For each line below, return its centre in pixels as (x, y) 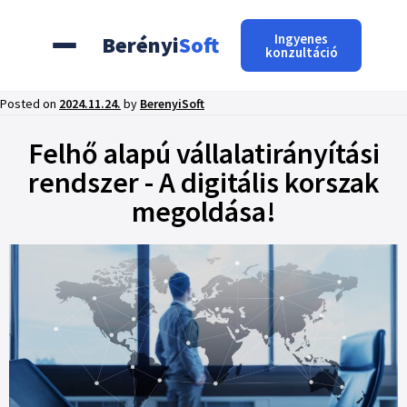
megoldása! (203, 212)
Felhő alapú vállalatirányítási (203, 154)
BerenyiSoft (172, 104)
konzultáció (301, 52)
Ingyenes (301, 39)
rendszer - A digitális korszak (203, 183)
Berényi (140, 45)
